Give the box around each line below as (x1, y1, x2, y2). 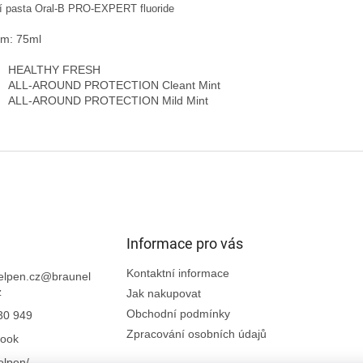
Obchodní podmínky (126, 306, 230, 320)
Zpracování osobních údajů (126, 327, 267, 340)
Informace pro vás (126, 234, 243, 252)
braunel (52, 269, 91, 283)
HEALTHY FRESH (8, 62, 100, 76)
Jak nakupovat (126, 286, 201, 300)
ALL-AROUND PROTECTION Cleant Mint (8, 78, 220, 92)
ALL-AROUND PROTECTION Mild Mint (8, 93, 208, 107)
